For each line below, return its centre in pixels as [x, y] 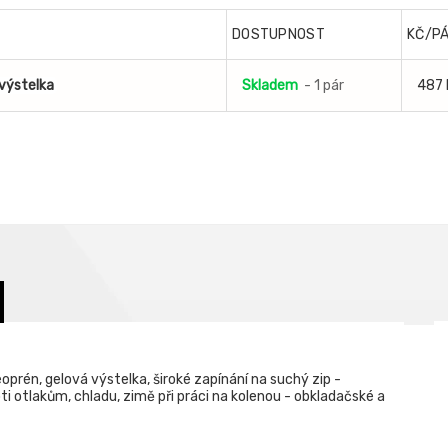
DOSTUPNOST [278, 34]
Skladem [270, 85]
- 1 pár [324, 85]
